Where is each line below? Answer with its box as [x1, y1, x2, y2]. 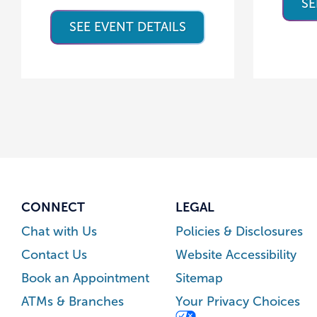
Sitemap [175, 270, 224, 285]
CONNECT [21, 200, 85, 214]
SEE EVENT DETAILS [69, 19, 186, 34]
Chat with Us [21, 224, 97, 238]
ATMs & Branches [21, 294, 124, 309]
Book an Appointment [21, 270, 149, 285]
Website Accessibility [175, 247, 297, 262]
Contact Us [21, 247, 87, 262]
